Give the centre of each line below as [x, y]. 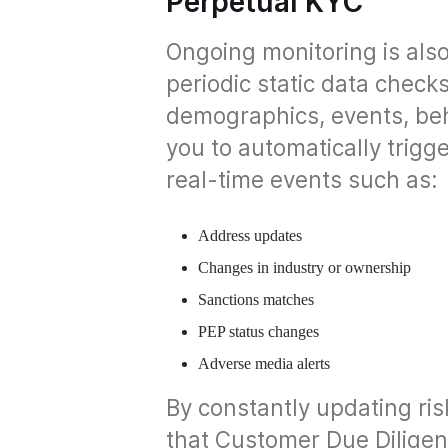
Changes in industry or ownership [304, 267]
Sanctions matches [256, 299]
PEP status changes [258, 331]
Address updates [250, 235]
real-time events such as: [302, 179]
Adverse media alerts [264, 363]
